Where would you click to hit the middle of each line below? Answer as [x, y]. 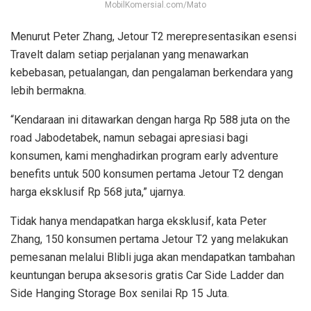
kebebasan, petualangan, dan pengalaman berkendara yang [152, 72]
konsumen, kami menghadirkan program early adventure [144, 155]
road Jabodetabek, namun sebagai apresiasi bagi [129, 137]
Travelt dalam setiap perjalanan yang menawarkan [129, 54]
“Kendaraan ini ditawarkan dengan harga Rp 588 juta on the [150, 119]
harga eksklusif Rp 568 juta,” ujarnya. [98, 192]
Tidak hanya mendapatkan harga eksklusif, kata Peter [138, 221]
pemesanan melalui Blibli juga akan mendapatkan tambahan [153, 257]
